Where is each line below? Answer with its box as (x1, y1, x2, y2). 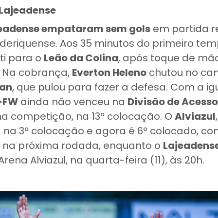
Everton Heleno (72, 66, 146, 79)
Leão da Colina (44, 51, 118, 65)
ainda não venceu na (18, 95, 127, 109)
